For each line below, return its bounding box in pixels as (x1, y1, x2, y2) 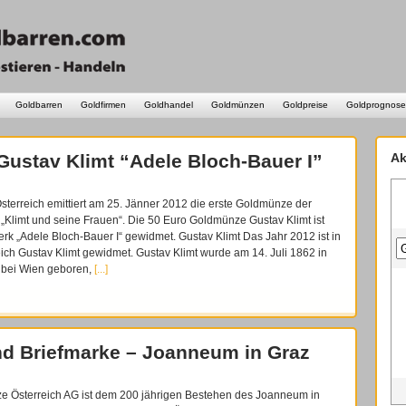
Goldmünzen (211, 100, 265, 110)
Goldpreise (283, 100, 328, 110)
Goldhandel (144, 100, 193, 110)
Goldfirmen (81, 100, 126, 110)
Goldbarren (15, 100, 63, 110)
